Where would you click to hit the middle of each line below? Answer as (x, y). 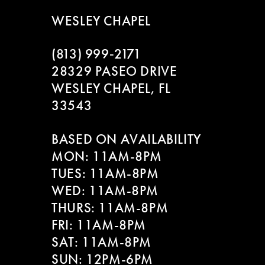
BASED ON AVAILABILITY (126, 139)
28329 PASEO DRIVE (114, 72)
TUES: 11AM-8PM (105, 173)
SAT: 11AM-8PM (101, 242)
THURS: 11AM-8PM (110, 208)
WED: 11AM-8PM (105, 190)
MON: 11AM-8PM (107, 156)
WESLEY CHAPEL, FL (111, 89)
